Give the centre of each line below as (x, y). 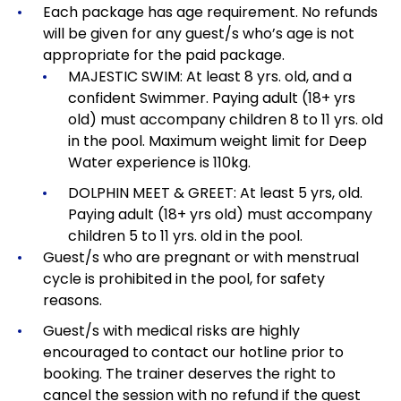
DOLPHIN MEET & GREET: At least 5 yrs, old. (215, 193)
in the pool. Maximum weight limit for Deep (218, 141)
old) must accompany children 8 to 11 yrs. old (226, 120)
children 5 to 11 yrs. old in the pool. (185, 236)
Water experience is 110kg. (159, 163)
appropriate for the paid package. (164, 55)
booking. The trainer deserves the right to (189, 374)
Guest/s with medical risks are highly (171, 331)
